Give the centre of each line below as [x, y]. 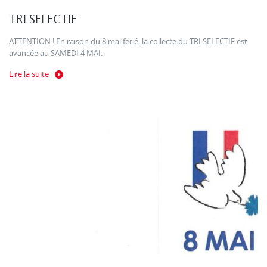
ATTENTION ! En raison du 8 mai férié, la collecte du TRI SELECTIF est [128, 41]
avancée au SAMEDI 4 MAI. [56, 53]
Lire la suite [29, 74]
